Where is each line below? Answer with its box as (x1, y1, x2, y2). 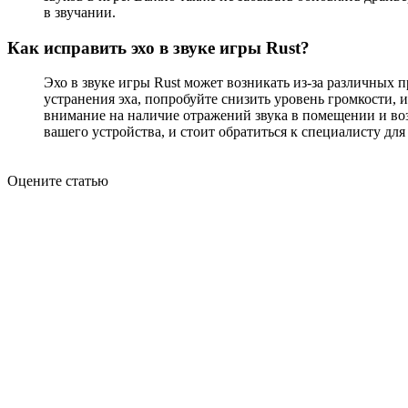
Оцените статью (7, 173, 108, 189)
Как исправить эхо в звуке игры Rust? (7, 37, 310, 57)
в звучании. (44, 5, 116, 20)
